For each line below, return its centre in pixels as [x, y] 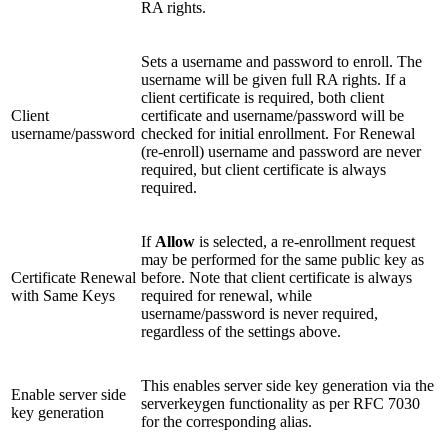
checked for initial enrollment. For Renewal [278, 134]
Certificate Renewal [73, 278]
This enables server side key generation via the [287, 386]
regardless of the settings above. [241, 332]
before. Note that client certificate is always [276, 278]
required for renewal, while [226, 296]
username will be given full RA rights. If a [273, 80]
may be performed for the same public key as [282, 260]
